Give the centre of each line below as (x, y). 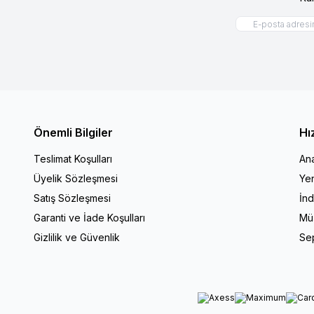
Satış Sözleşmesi (72, 198)
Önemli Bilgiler (73, 132)
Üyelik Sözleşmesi (76, 178)
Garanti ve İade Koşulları (89, 217)
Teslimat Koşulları (73, 158)
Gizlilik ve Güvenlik (77, 237)
